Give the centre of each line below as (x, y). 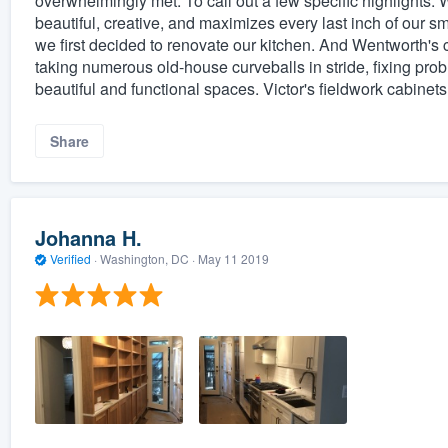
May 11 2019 (233, 258)
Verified (70, 258)
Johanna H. (88, 237)
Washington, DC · (147, 258)
